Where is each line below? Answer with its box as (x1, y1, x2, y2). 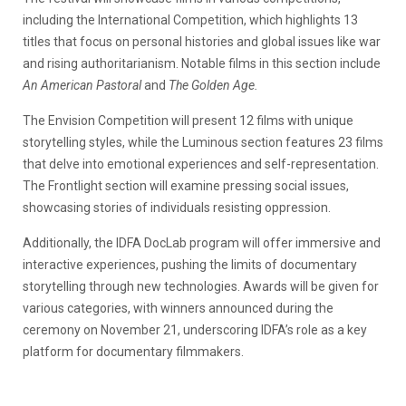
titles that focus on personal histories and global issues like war (23, 34, 381, 49)
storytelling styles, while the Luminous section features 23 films (23, 134, 383, 150)
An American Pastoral (23, 77, 144, 92)
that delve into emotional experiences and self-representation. (23, 156, 379, 171)
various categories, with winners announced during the (23, 300, 333, 315)
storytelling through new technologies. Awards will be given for (23, 278, 379, 294)
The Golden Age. (166, 77, 258, 92)
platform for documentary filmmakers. (23, 343, 244, 359)
